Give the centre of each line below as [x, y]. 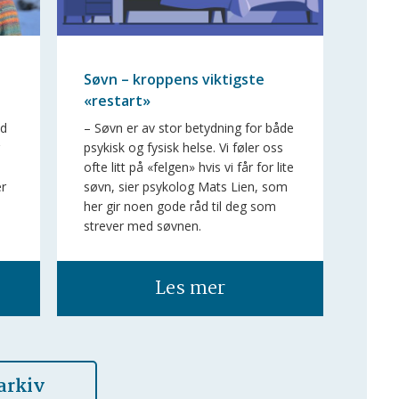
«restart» [117, 101]
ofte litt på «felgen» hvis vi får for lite [188, 167]
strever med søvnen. [142, 225]
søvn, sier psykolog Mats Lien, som [185, 186]
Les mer [190, 288]
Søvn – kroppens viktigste [174, 80]
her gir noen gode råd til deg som [179, 206]
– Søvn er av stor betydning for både [188, 127]
